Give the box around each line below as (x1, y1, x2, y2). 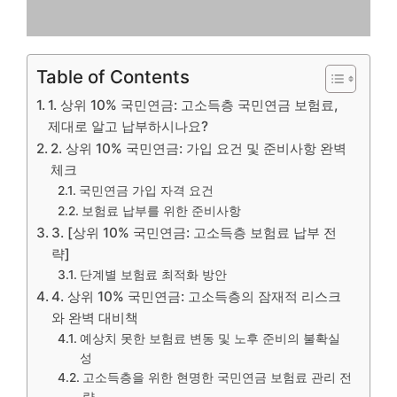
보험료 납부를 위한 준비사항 (81, 203, 241, 218)
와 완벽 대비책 (51, 308, 139, 326)
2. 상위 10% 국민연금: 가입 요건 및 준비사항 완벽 (51, 139, 347, 157)
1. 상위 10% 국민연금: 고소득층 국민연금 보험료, (48, 96, 339, 113)
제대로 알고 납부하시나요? (48, 117, 209, 135)
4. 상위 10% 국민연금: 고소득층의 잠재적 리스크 (51, 287, 342, 305)
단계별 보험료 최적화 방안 (79, 267, 227, 282)
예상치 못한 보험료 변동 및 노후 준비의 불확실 (79, 331, 340, 346)
